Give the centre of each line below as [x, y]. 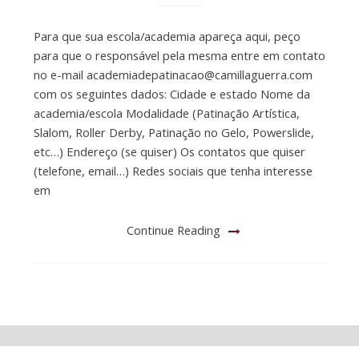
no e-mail [60, 75]
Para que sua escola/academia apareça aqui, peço [167, 36]
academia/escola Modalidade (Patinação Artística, [166, 113]
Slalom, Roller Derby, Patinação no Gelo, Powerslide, [173, 133]
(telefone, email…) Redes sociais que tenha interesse [173, 171]
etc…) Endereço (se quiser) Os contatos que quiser [169, 152]
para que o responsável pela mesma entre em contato [179, 56]
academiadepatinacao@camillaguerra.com [199, 75]
